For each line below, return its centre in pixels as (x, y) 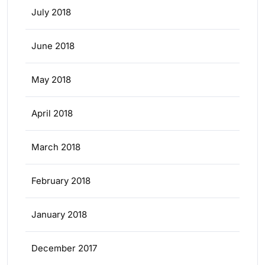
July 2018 (51, 12)
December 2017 (64, 248)
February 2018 (61, 181)
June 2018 (53, 46)
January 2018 (59, 215)
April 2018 (52, 114)
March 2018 (56, 147)
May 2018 (51, 80)
